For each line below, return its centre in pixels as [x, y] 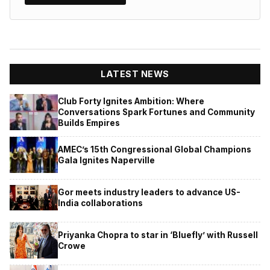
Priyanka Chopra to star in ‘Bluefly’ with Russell [158, 235]
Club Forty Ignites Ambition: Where [131, 101]
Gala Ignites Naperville [106, 160]
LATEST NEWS [135, 74]
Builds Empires [89, 123]
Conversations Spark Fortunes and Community [156, 112]
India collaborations [100, 203]
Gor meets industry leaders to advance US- [149, 192]
